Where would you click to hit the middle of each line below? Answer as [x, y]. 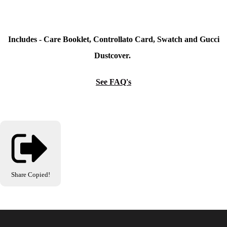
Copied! [39, 175]
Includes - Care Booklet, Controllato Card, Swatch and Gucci [113, 40]
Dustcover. [113, 56]
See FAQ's [113, 82]
